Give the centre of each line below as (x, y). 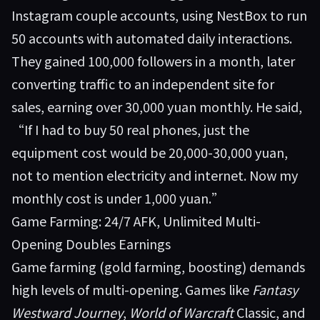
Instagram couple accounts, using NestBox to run (159, 15)
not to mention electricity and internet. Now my (155, 175)
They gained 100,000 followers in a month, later (153, 61)
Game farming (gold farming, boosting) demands (158, 266)
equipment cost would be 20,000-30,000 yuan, (150, 152)
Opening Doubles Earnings (91, 244)
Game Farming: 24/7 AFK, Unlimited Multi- (136, 221)
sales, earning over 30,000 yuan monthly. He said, (157, 106)
